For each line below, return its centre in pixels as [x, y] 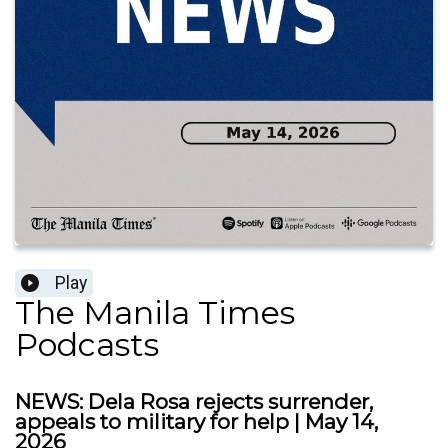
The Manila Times [155, 313]
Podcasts [87, 345]
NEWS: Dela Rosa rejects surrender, [194, 402]
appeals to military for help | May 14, [196, 422]
